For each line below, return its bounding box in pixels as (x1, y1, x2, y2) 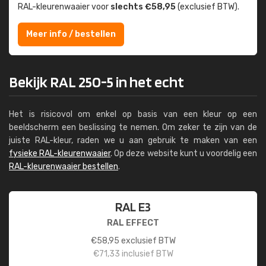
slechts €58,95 (110, 2, 176, 12)
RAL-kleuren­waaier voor (18, 2, 110, 12)
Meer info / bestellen (26, 29, 116, 39)
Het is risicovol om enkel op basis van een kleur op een (9, 109, 257, 119)
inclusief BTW (119, 249, 173, 259)
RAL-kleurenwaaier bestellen (9, 161, 118, 172)
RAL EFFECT (107, 218, 159, 228)
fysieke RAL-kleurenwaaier (9, 148, 111, 159)
